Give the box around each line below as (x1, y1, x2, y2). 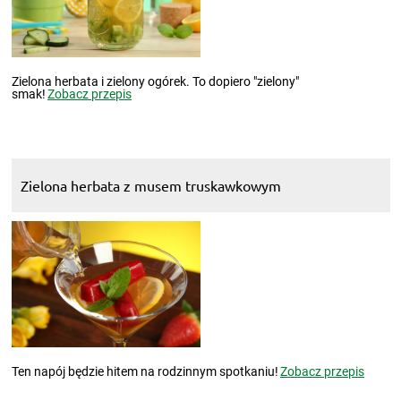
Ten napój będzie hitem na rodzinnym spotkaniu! (11, 363, 278, 379)
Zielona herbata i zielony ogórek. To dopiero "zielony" (11, 73, 299, 89)
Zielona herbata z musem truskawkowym (20, 175, 281, 194)
